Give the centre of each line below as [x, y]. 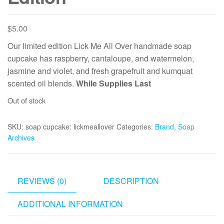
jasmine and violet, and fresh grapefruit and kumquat [100, 71]
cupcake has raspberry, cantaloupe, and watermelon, [101, 58]
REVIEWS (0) [42, 181]
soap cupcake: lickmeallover [70, 126]
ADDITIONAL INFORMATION [70, 204]
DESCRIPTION [131, 181]
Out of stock [26, 100]
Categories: [136, 126]
